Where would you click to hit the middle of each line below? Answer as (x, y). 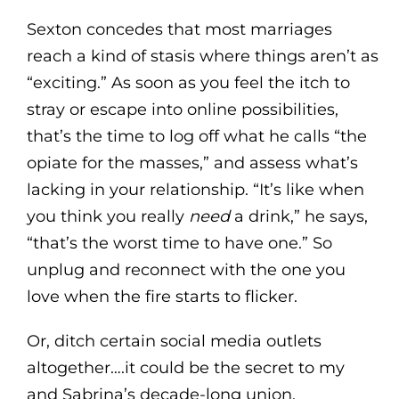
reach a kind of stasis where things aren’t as (202, 56)
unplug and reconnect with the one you (186, 269)
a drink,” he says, (298, 216)
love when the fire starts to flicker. (162, 296)
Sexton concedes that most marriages (179, 29)
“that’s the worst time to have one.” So (179, 243)
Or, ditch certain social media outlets (174, 341)
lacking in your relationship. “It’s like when (195, 189)
